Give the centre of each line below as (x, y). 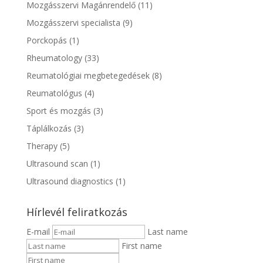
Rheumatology (54, 58)
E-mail (39, 232)
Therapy (42, 146)
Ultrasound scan (57, 163)
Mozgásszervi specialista (73, 23)
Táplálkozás (49, 128)
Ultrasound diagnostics (70, 181)
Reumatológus (54, 93)
